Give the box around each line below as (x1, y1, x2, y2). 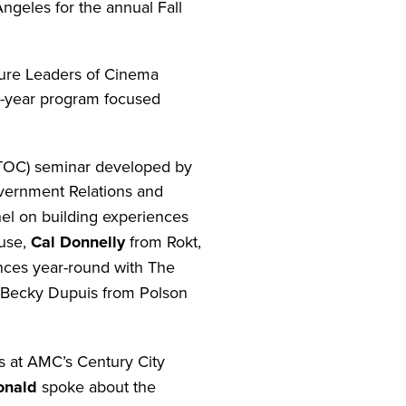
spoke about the (37, 374, 156, 398)
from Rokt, (125, 229, 201, 253)
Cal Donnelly (31, 229, 125, 254)
